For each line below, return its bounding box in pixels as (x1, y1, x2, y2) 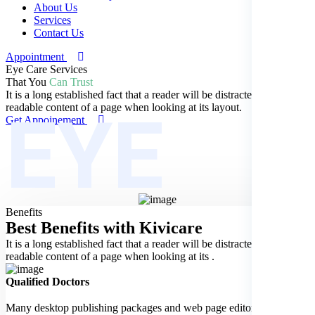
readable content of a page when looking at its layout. (6, 101, 242, 113)
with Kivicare (103, 219, 202, 238)
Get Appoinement (6, 114, 84, 126)
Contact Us (34, 27, 84, 39)
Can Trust (49, 76, 93, 88)
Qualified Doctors (6, 276, 89, 288)
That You (6, 76, 49, 88)
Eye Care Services (6, 63, 87, 75)
